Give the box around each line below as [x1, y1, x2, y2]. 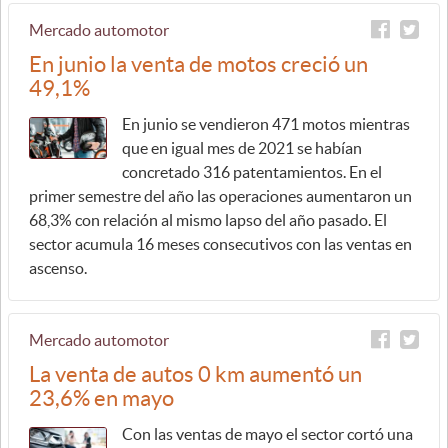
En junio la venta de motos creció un [29, 52, 368, 76]
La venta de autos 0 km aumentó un [29, 362, 362, 386]
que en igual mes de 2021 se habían [122, 139, 362, 157]
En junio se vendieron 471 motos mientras [122, 115, 410, 133]
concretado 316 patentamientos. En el [122, 163, 382, 181]
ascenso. [29, 259, 87, 277]
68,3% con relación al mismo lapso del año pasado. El [29, 211, 387, 229]
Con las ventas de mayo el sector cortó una [122, 425, 413, 443]
